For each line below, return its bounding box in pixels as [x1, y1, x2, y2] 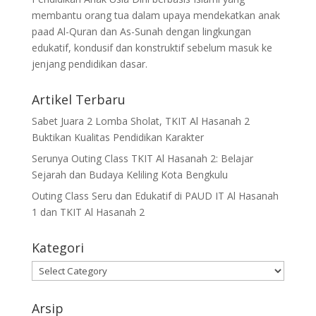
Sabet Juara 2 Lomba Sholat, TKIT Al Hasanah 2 [31, 114, 250, 128]
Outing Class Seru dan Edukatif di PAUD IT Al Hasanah [31, 189, 279, 202]
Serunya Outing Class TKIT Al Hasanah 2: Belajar [31, 152, 253, 165]
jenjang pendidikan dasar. [31, 57, 147, 71]
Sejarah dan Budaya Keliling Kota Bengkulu [31, 168, 228, 181]
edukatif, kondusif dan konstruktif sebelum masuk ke [31, 41, 272, 54]
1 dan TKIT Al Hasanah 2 [31, 205, 145, 219]
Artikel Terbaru [31, 91, 126, 108]
